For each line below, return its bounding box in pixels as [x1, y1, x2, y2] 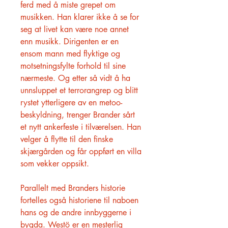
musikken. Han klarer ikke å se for [20, 12, 139, 22]
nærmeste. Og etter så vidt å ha [20, 73, 130, 83]
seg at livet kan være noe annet [20, 24, 129, 35]
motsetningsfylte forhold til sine [20, 61, 126, 71]
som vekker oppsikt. [20, 158, 89, 169]
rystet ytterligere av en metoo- [20, 97, 122, 108]
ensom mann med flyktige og [20, 48, 120, 59]
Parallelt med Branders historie [20, 183, 125, 193]
